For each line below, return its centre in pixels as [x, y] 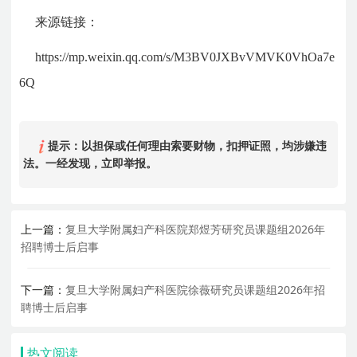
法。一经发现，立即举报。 [90, 163]
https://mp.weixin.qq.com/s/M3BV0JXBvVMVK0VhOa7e [185, 57]
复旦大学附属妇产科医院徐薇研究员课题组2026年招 [196, 289]
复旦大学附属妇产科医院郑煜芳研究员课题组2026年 [196, 229]
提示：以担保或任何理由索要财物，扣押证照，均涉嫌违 [185, 145]
